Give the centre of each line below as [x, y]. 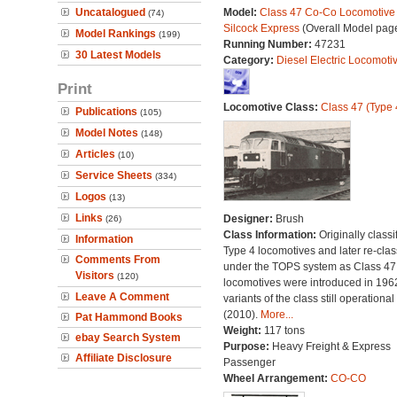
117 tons [284, 331]
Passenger [249, 362]
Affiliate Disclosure [124, 358]
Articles [95, 154]
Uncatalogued [110, 12]
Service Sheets [114, 175]
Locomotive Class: [272, 107]
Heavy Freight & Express [331, 346]
